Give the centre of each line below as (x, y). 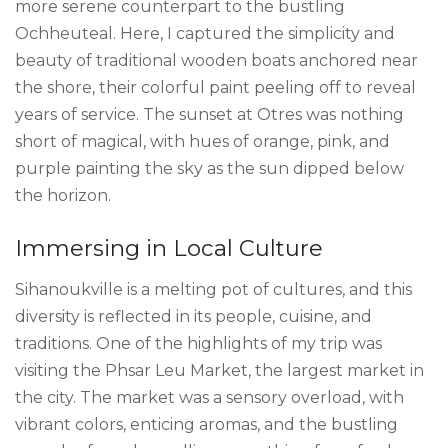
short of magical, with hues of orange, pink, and (202, 142)
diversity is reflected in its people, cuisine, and (193, 317)
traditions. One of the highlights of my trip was (198, 344)
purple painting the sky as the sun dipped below (209, 169)
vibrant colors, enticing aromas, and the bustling (206, 425)
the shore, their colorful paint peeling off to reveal (215, 88)
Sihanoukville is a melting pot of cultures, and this (213, 290)
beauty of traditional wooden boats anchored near (216, 61)
